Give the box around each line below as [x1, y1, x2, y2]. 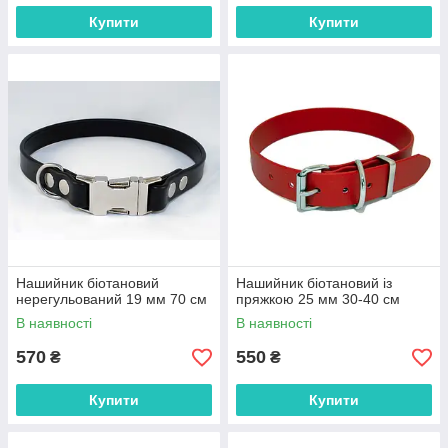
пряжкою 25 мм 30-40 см [236, 291, 400, 308]
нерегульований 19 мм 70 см [16, 291, 207, 308]
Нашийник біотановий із [236, 275, 392, 292]
